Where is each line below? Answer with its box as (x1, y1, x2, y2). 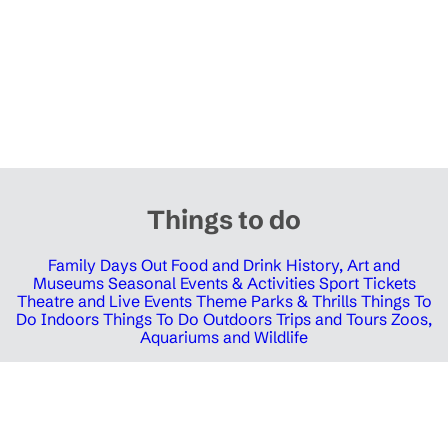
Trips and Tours (276, 309, 387, 330)
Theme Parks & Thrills (195, 291, 357, 312)
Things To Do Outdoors (103, 309, 272, 330)
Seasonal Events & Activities (107, 273, 315, 294)
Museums (32, 273, 104, 294)
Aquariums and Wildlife (140, 327, 308, 348)
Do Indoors (16, 309, 99, 330)
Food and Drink (171, 255, 282, 276)
